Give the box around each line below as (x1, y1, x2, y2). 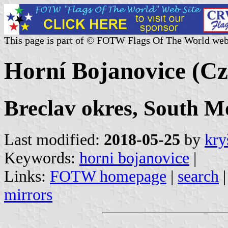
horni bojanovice (79, 149, 189, 167)
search (178, 167, 219, 185)
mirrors (4, 185, 52, 204)
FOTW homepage (50, 167, 166, 185)
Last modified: (4, 130, 104, 149)
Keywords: (4, 149, 79, 167)
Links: (4, 167, 50, 185)
